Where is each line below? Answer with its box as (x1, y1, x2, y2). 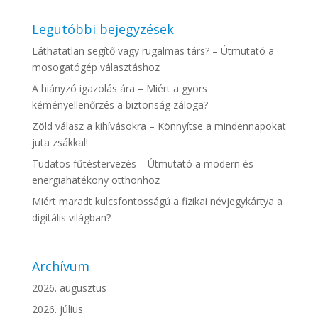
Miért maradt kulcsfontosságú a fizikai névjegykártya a (31, 194, 283, 208)
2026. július (31, 302, 83, 317)
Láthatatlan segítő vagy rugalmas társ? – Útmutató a (31, 43, 274, 57)
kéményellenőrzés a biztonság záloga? (31, 97, 208, 111)
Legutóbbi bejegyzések (31, 20, 174, 38)
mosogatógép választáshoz (31, 60, 160, 74)
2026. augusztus (31, 281, 106, 295)
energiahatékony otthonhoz (31, 172, 160, 187)
